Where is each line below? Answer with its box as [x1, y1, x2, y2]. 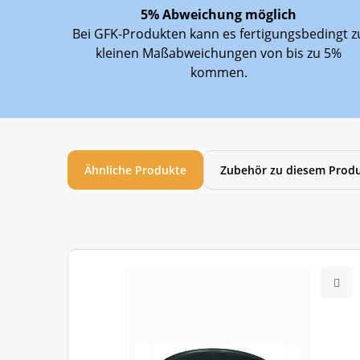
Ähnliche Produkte [84, 162, 186, 178]
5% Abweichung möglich [141, 6, 297, 23]
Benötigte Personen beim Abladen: [55, 43, 243, 59]
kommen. [190, 63, 247, 81]
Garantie [55, 17, 102, 32]
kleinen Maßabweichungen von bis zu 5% [96, 44, 342, 62]
